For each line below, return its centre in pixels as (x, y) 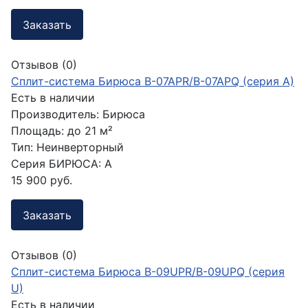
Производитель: (57, 114)
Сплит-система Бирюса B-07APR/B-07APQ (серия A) (153, 81)
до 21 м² (90, 131)
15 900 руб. (42, 180)
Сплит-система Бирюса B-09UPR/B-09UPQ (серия (148, 272)
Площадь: (37, 131)
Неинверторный (80, 147)
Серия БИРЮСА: (56, 164)
